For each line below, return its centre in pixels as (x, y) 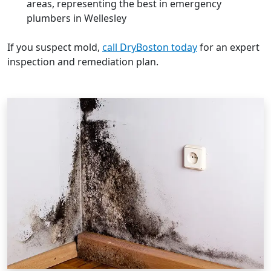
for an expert (228, 47)
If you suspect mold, (55, 47)
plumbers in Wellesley (77, 18)
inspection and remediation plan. (83, 62)
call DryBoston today (150, 47)
